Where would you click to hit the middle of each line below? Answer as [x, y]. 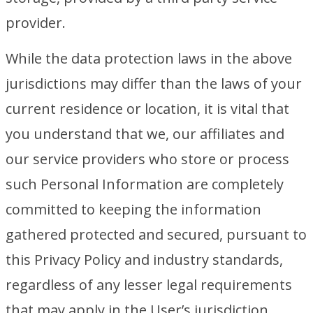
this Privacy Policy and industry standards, [144, 260]
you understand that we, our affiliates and [145, 134]
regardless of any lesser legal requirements [149, 285]
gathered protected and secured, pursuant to [156, 234]
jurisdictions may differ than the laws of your [154, 83]
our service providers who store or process [147, 159]
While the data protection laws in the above [149, 58]
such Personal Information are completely [145, 184]
